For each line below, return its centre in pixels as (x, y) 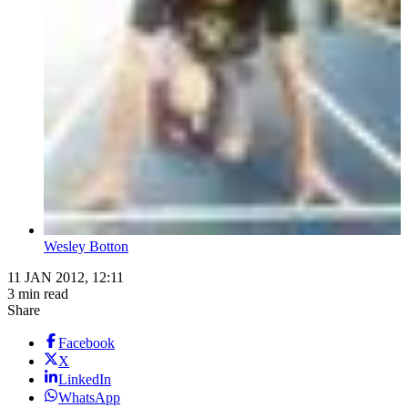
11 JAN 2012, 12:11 (66, 278)
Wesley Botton (86, 247)
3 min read (38, 294)
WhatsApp (89, 398)
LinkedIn (85, 380)
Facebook (87, 343)
